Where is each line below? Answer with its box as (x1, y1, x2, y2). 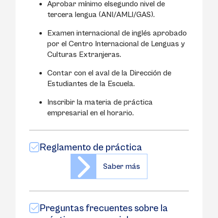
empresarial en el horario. (47, 109, 134, 117)
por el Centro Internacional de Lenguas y (47, 39, 185, 48)
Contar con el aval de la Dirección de (47, 69, 171, 77)
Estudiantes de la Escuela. (47, 79, 135, 88)
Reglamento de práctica (39, 142, 142, 153)
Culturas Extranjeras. (47, 50, 121, 59)
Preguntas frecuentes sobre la (39, 203, 168, 214)
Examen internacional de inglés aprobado (47, 29, 187, 37)
